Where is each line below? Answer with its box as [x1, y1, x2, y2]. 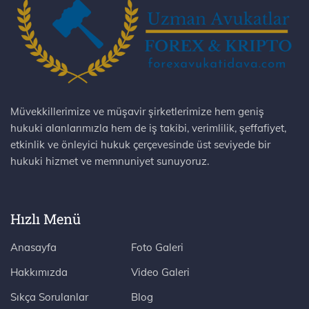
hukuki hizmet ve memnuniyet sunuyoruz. [10, 154, 209, 168]
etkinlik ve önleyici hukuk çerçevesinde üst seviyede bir [10, 137, 270, 151]
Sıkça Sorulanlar [10, 290, 88, 303]
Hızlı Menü [10, 209, 81, 228]
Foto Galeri [131, 240, 183, 254]
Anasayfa [10, 240, 57, 254]
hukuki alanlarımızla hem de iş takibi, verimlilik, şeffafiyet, [10, 121, 286, 134]
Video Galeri [131, 265, 190, 279]
